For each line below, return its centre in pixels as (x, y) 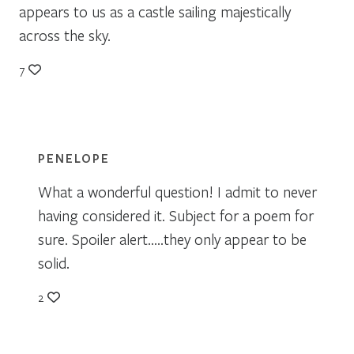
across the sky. (65, 35)
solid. (54, 262)
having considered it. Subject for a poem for (176, 215)
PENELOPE (74, 158)
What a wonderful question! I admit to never (177, 191)
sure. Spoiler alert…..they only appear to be (172, 239)
